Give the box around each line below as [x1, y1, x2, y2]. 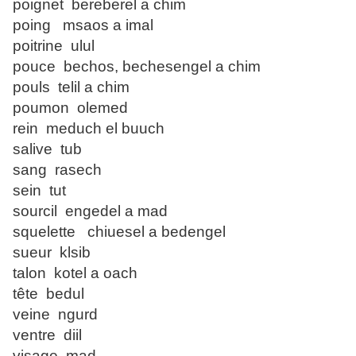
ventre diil [13, 327, 82, 344]
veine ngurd [13, 306, 98, 323]
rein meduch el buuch [13, 120, 164, 137]
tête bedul [13, 285, 84, 303]
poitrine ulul [13, 37, 95, 55]
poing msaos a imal [13, 17, 153, 34]
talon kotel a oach [13, 265, 137, 282]
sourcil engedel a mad [13, 203, 168, 220]
